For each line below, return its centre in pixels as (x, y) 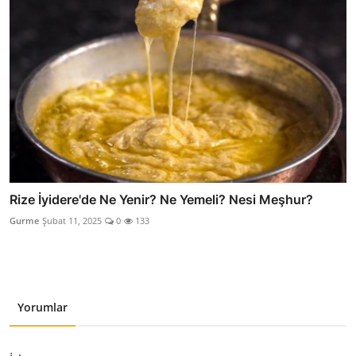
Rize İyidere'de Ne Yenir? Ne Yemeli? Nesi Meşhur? (161, 199)
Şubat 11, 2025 (72, 220)
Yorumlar (43, 307)
